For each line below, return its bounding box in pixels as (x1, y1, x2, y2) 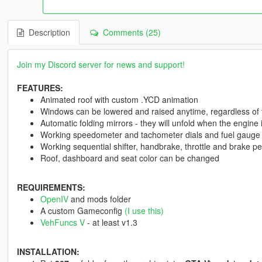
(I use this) (124, 205, 164, 217)
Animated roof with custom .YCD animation (40, 94, 198, 106)
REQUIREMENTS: (16, 181, 85, 194)
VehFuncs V (40, 216, 85, 229)
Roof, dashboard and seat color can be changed (40, 152, 219, 164)
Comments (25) (98, 26, 161, 39)
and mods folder (68, 193, 131, 205)
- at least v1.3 (84, 216, 137, 229)
